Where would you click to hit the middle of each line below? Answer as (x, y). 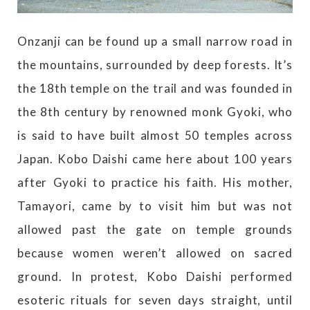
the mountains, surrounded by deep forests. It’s (155, 64)
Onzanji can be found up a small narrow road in (155, 41)
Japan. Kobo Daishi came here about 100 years (155, 158)
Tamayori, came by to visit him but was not (155, 206)
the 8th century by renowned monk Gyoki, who (155, 111)
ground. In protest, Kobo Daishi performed (155, 276)
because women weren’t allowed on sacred (155, 253)
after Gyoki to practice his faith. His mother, (155, 182)
